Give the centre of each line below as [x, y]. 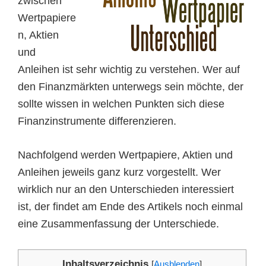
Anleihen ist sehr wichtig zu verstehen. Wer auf [129, 69]
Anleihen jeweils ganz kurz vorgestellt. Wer [119, 172]
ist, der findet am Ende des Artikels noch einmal [130, 207]
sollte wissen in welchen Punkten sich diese [121, 104]
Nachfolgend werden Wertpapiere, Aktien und [125, 155]
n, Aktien [38, 35]
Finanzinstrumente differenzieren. [97, 121]
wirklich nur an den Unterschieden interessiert [126, 189]
